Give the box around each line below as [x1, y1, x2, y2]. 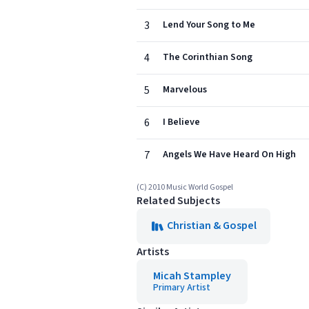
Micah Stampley [153, 268, 231, 283]
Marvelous [163, 83, 207, 97]
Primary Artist [153, 281, 210, 295]
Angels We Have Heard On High [163, 148, 296, 161]
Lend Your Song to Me [163, 18, 255, 32]
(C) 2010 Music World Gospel [137, 181, 233, 193]
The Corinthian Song [163, 50, 252, 64]
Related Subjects [137, 193, 220, 208]
